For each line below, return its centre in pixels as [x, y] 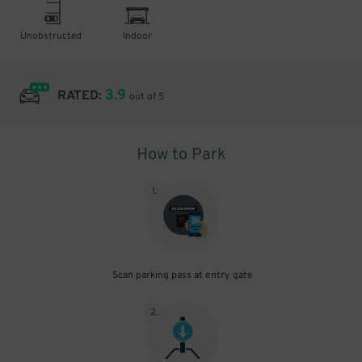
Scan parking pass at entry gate [183, 276]
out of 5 [147, 97]
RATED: [81, 96]
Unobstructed [51, 36]
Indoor [138, 36]
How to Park [181, 155]
